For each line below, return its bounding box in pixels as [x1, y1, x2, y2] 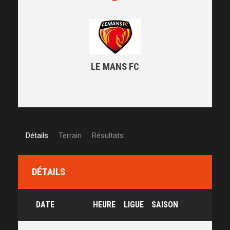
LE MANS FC [91, 61, 139, 72]
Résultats [92, 131, 124, 140]
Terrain [59, 131, 82, 140]
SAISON [151, 199, 178, 209]
